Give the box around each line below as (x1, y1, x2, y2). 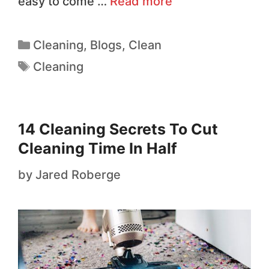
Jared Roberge (35, 167, 121, 182)
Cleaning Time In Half (18, 139, 177, 157)
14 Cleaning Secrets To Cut (18, 119, 218, 138)
